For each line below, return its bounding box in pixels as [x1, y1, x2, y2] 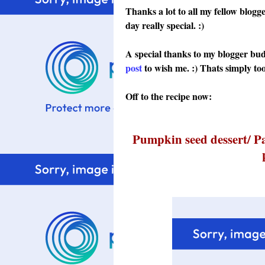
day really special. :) [125, 18, 204, 32]
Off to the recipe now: [125, 89, 212, 103]
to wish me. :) [142, 61, 200, 75]
